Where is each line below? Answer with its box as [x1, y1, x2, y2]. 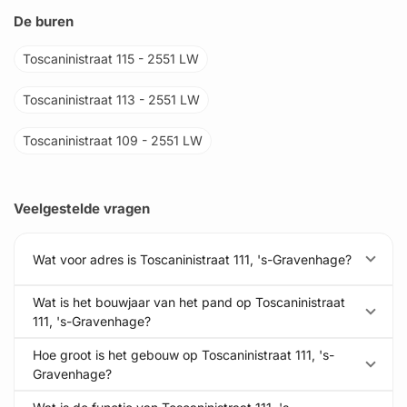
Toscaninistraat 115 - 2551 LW [23, 51, 199, 66]
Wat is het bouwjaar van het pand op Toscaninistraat [33, 294, 345, 310]
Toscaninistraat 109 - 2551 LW [23, 133, 203, 148]
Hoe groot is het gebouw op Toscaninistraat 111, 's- [33, 347, 334, 362]
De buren [14, 13, 74, 30]
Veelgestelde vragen [14, 200, 150, 217]
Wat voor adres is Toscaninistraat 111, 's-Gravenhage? [33, 251, 352, 267]
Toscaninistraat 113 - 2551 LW [23, 92, 200, 107]
